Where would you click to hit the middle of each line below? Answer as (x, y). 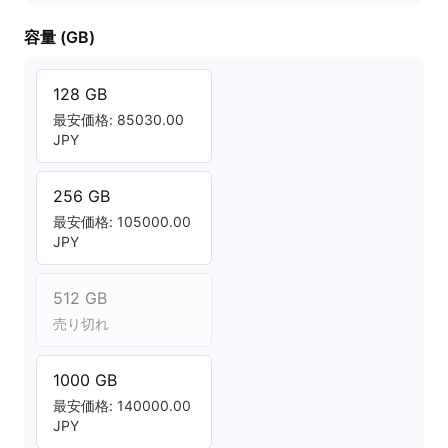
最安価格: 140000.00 (122, 405)
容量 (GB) (59, 37)
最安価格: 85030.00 (118, 119)
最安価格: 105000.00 (122, 221)
